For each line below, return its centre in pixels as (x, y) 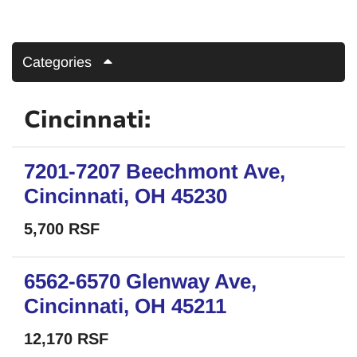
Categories (57, 62)
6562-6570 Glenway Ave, (140, 281)
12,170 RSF (66, 339)
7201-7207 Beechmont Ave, (155, 171)
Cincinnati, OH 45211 (125, 306)
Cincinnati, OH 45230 (126, 196)
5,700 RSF (62, 229)
